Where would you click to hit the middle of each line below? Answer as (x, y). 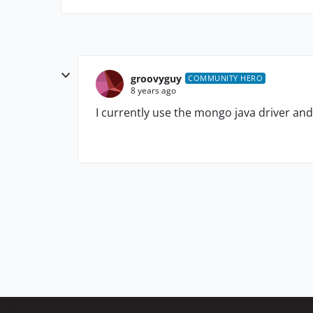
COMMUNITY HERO (225, 78)
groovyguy (156, 78)
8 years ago (153, 90)
